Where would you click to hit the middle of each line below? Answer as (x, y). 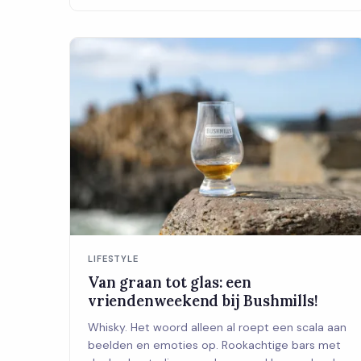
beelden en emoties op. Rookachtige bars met (214, 345)
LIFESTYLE (114, 259)
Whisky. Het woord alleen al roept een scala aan (217, 328)
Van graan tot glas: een (170, 282)
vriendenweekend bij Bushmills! (203, 301)
